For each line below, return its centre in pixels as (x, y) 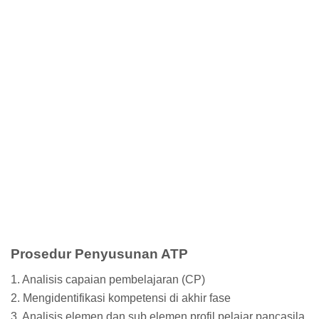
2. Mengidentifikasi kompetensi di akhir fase (121, 298)
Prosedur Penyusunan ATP (99, 253)
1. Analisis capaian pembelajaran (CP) (108, 279)
